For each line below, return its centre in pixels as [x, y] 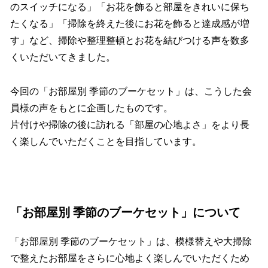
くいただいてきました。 [63, 57]
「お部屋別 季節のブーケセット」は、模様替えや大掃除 [131, 242]
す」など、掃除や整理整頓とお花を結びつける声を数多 [130, 41]
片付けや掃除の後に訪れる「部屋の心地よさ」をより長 [130, 124]
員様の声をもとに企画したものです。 [92, 108]
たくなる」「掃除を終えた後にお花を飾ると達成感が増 [130, 24]
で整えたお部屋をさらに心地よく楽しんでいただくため [130, 258]
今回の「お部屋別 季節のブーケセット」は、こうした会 [131, 91]
